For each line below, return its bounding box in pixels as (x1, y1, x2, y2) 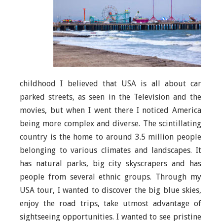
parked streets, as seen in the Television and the (20, 92, 201, 102)
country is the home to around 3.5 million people (20, 132, 201, 142)
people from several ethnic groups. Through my (20, 172, 201, 182)
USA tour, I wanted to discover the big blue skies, (20, 185, 201, 195)
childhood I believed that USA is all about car (20, 79, 201, 89)
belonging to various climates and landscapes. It (20, 146, 201, 155)
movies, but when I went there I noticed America (20, 106, 201, 115)
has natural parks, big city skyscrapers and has (20, 159, 201, 169)
